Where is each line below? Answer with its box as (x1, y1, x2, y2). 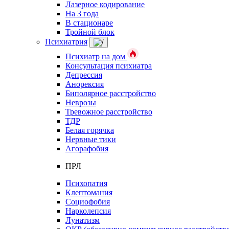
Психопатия (65, 179, 107, 188)
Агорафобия (65, 144, 108, 153)
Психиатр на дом (65, 52, 127, 61)
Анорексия (65, 80, 104, 88)
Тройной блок (65, 28, 114, 36)
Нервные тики (65, 135, 116, 144)
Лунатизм (65, 216, 100, 224)
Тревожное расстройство (65, 107, 152, 116)
